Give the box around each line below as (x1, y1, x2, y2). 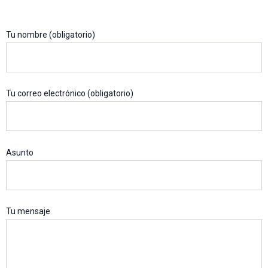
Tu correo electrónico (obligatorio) (6, 89, 133, 99)
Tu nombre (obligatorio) (6, 29, 95, 39)
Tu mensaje (6, 206, 50, 217)
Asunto (6, 147, 33, 157)
